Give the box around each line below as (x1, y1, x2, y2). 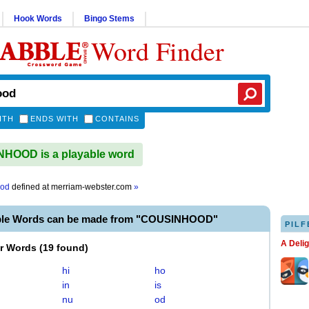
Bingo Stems (84, 14, 134, 23)
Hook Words (14, 14, 62, 23)
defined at (10, 182, 51, 192)
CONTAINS (95, 114, 139, 123)
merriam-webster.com (51, 182, 134, 192)
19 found (43, 242, 85, 253)
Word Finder (91, 33, 224, 68)
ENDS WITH (30, 114, 79, 123)
